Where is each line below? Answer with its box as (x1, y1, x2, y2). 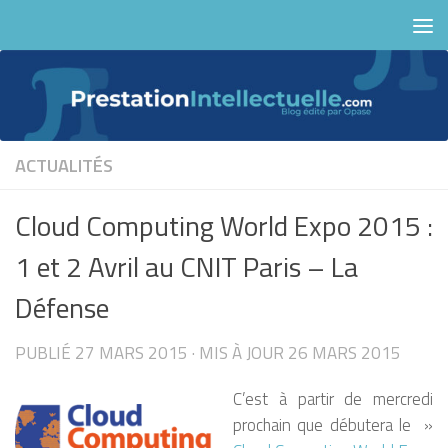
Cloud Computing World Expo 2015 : (15, 204, 433, 248)
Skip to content (27, 19, 165, 51)
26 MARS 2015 (288, 340, 401, 367)
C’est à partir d (233, 386, 354, 412)
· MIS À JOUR (188, 340, 288, 367)
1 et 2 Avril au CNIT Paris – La (15, 245, 358, 289)
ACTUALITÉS (15, 151, 113, 180)
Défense (15, 286, 109, 330)
